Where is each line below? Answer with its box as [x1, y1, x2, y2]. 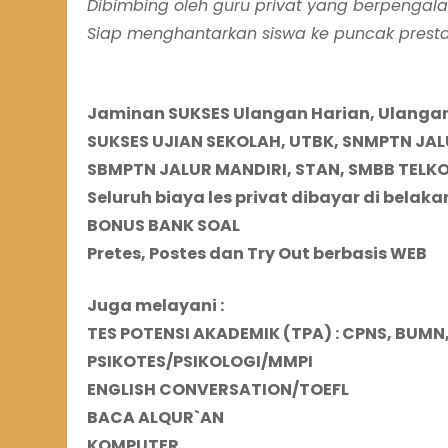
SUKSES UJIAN [87, 130, 206, 154]
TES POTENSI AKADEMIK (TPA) [87, 322, 332, 346]
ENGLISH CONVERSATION [87, 378, 292, 402]
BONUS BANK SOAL [87, 214, 240, 238]
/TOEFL [292, 378, 349, 402]
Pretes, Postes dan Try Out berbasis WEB [87, 242, 427, 266]
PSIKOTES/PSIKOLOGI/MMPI [87, 350, 313, 374]
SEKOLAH [206, 130, 281, 154]
